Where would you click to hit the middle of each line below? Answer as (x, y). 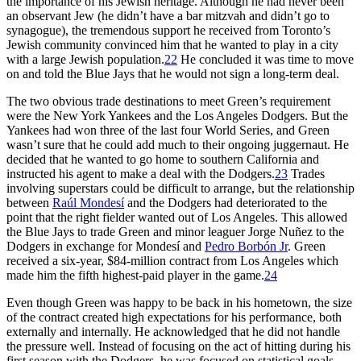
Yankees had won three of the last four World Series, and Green (168, 130)
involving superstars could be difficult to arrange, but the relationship (180, 188)
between (29, 202)
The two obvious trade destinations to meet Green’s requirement (168, 101)
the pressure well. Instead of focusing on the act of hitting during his (178, 346)
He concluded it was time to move (266, 59)
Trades (306, 173)
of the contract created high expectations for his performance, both (174, 317)
